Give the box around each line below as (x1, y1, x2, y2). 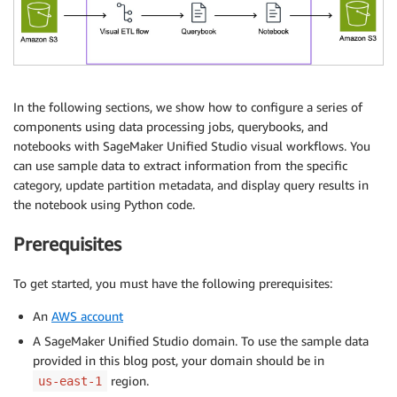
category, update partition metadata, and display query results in (13, 176, 369, 192)
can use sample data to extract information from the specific (13, 157, 347, 173)
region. (107, 373, 149, 389)
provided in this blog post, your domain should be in (33, 353, 324, 369)
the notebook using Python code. (13, 196, 195, 212)
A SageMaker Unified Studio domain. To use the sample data (33, 333, 369, 349)
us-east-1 (38, 374, 102, 389)
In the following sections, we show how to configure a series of (13, 98, 362, 114)
